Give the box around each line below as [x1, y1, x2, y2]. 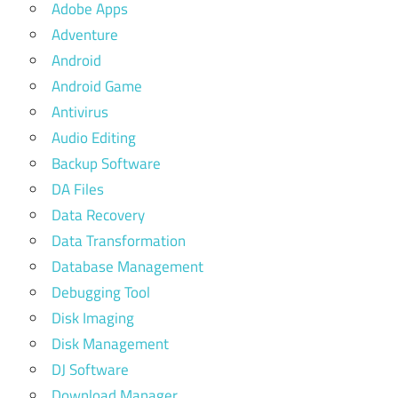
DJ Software [52, 358, 129, 382]
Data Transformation [52, 229, 186, 253]
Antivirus [52, 100, 108, 124]
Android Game [52, 75, 142, 99]
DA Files [52, 178, 104, 202]
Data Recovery [52, 203, 145, 227]
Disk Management [52, 332, 169, 356]
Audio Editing [52, 126, 136, 150]
